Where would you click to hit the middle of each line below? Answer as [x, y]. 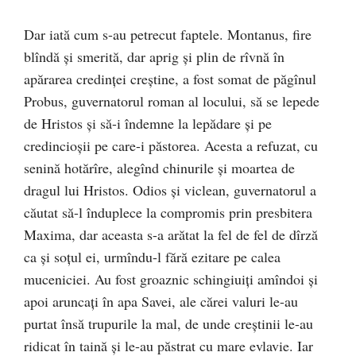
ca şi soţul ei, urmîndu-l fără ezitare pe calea [152, 257]
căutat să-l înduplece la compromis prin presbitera [168, 212]
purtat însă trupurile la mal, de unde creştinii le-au [168, 323]
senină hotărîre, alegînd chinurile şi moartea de [159, 168]
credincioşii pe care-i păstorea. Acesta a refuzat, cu [171, 145]
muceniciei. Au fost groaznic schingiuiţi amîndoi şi [171, 279]
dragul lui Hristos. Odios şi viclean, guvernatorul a [170, 190]
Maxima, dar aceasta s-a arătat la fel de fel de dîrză [171, 234]
